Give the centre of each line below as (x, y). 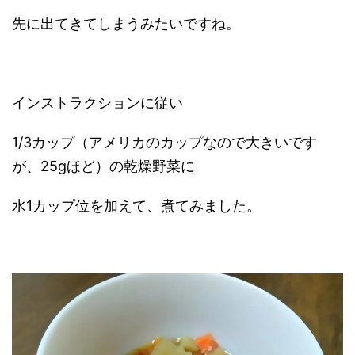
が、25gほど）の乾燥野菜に (103, 166)
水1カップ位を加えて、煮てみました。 (136, 205)
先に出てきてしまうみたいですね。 (126, 23)
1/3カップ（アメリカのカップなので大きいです (164, 142)
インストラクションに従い (97, 102)
